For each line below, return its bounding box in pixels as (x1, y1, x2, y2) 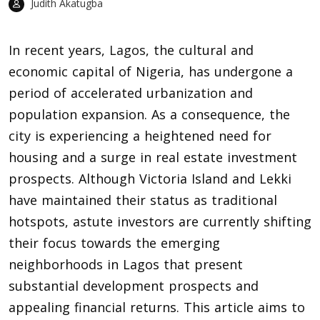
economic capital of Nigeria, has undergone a (9, 63, 293, 81)
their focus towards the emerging (9, 234, 220, 252)
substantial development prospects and (9, 277, 259, 295)
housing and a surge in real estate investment (9, 149, 297, 166)
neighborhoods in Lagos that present (9, 256, 243, 274)
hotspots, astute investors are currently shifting (9, 213, 311, 231)
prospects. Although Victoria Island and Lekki (9, 170, 291, 188)
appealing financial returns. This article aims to (9, 299, 305, 316)
